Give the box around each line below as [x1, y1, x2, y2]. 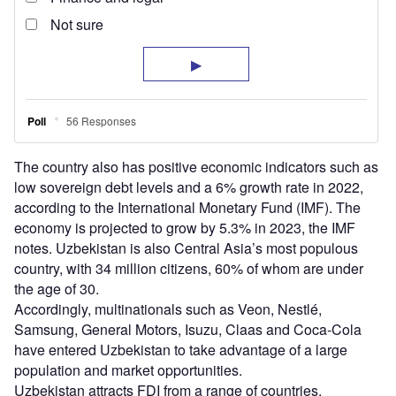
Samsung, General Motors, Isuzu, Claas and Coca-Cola [14, 318, 362, 339]
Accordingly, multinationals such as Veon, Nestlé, [14, 298, 322, 319]
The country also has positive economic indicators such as [14, 156, 378, 177]
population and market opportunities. [14, 359, 242, 380]
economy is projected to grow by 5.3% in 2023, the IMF [14, 217, 355, 238]
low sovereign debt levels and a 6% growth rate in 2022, [14, 176, 363, 197]
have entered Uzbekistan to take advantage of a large [14, 339, 347, 360]
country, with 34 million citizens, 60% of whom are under [14, 257, 363, 278]
